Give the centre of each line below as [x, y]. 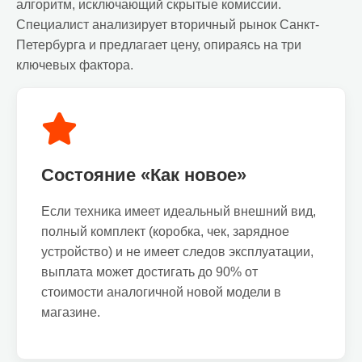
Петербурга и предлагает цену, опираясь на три [159, 45]
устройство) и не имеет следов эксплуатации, [177, 252]
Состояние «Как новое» [144, 175]
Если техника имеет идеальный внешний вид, [179, 211]
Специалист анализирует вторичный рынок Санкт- [168, 25]
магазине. [71, 312]
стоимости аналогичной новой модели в [161, 292]
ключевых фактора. [75, 65]
